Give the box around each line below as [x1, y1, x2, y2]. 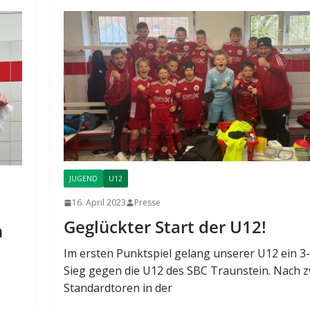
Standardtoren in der [64, 280, 173, 296]
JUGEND [69, 174, 98, 184]
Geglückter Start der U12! [64, 215, 267, 239]
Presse [134, 197, 161, 209]
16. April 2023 [72, 197, 127, 209]
